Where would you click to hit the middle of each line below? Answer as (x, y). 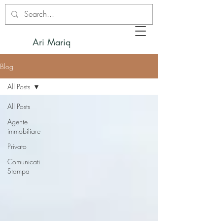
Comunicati (24, 162)
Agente (18, 122)
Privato (17, 146)
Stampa (18, 171)
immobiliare (24, 131)
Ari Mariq (52, 42)
